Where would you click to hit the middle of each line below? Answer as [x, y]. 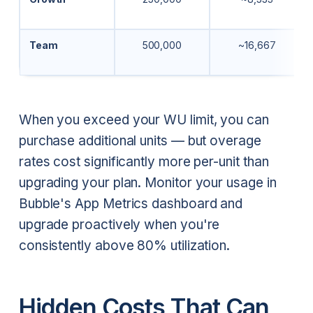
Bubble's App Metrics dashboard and [131, 203]
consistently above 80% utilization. [124, 245]
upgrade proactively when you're [119, 224]
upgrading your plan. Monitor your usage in [147, 182]
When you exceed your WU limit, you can [144, 119]
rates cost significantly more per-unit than [144, 161]
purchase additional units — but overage [140, 140]
